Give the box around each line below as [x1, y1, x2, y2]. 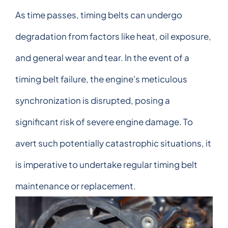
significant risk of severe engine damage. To [15, 116, 193, 128]
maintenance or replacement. [15, 180, 136, 192]
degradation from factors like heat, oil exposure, [15, 31, 211, 42]
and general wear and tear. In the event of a [15, 52, 189, 64]
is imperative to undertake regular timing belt [15, 159, 197, 170]
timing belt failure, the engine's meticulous [15, 73, 187, 85]
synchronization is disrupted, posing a [15, 95, 170, 106]
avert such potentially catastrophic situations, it [15, 137, 211, 149]
